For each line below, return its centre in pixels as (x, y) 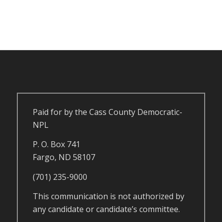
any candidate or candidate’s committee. (106, 209)
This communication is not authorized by (108, 196)
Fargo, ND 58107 (64, 157)
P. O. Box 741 (56, 144)
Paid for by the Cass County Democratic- (107, 112)
